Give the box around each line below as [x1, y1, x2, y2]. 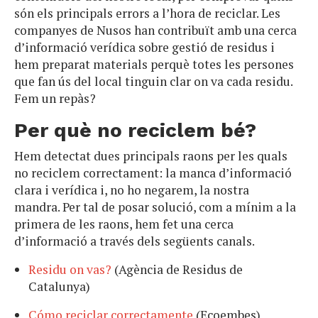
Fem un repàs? [14, 90, 96, 107]
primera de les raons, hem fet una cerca [14, 216, 234, 233]
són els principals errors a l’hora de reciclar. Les [14, 5, 280, 22]
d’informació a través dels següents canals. [14, 233, 257, 250]
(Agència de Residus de [111, 261, 243, 278]
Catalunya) [28, 278, 90, 295]
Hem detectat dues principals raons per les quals [14, 148, 287, 165]
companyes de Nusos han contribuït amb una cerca [14, 22, 297, 39]
